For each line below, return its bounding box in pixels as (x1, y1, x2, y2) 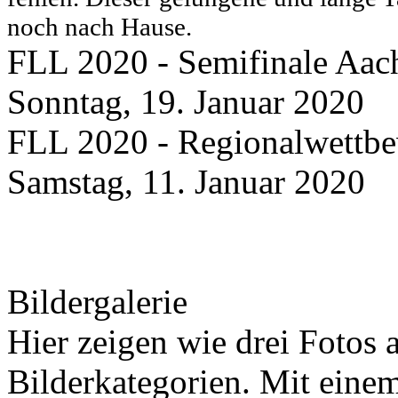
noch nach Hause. (7, 12, 192, 41)
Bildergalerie (7, 282, 187, 321)
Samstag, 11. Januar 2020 (7, 162, 365, 201)
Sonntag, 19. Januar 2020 (7, 82, 364, 121)
